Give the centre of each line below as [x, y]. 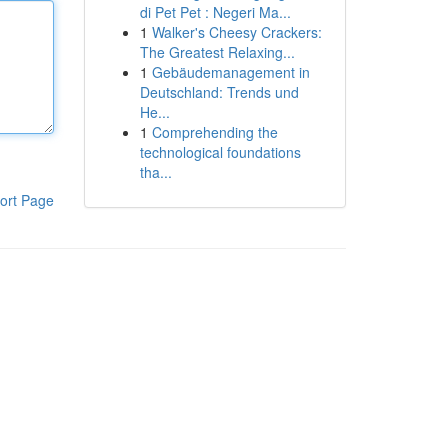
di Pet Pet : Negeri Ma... [215, 12]
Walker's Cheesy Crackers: [236, 32]
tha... [155, 172]
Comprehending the [214, 132]
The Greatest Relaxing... [217, 52]
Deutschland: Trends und [219, 92]
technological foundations [220, 152]
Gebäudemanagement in [230, 72]
